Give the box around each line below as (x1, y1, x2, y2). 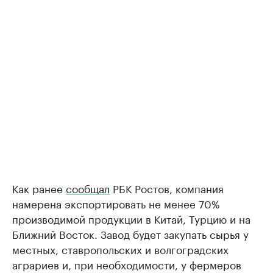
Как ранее (12, 180, 66, 196)
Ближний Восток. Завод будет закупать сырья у (12, 225, 249, 242)
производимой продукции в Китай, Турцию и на (12, 210, 250, 227)
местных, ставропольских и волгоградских (12, 241, 229, 257)
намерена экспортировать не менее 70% (12, 195, 220, 211)
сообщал (66, 180, 110, 196)
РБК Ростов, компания (110, 180, 224, 196)
